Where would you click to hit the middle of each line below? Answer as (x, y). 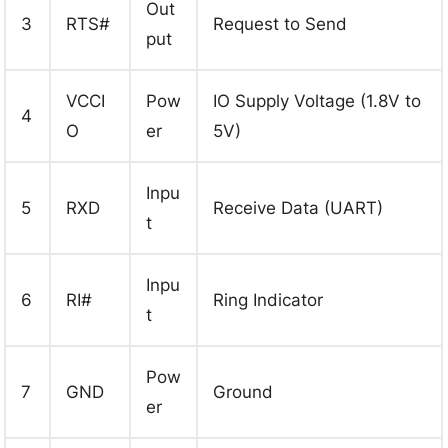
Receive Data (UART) (298, 207)
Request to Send (280, 23)
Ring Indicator (268, 299)
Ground (243, 391)
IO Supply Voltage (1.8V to (317, 100)
